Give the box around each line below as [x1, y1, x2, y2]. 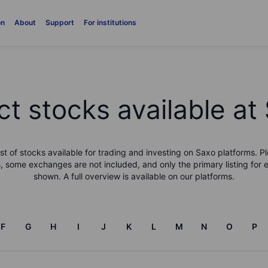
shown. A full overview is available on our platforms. [33, 171, 234, 181]
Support [45, 18, 74, 27]
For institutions [83, 18, 136, 27]
